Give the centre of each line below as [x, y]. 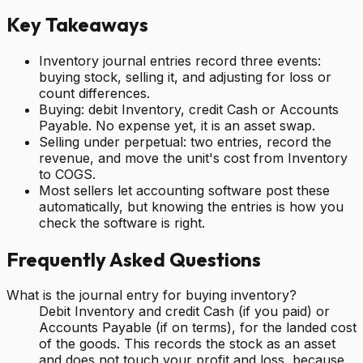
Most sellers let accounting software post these [184, 190]
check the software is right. [122, 222]
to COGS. [67, 174]
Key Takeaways [77, 24]
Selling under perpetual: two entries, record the [185, 141]
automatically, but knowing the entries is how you [191, 206]
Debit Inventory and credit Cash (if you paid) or [184, 312]
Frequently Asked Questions [134, 259]
